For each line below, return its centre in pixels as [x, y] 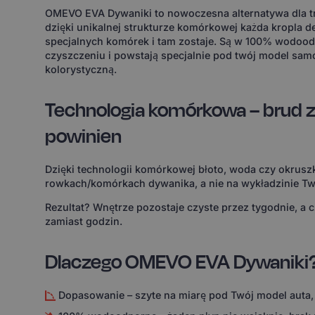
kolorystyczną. [81, 70]
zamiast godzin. [83, 221]
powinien [83, 136]
